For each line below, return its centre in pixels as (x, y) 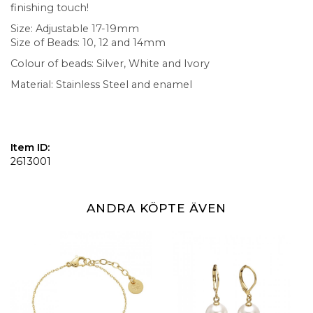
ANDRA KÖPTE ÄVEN (156, 209)
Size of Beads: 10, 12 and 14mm (88, 43)
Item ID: (30, 148)
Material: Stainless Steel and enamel (101, 85)
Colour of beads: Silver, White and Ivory (110, 64)
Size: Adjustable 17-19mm (75, 29)
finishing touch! (50, 8)
